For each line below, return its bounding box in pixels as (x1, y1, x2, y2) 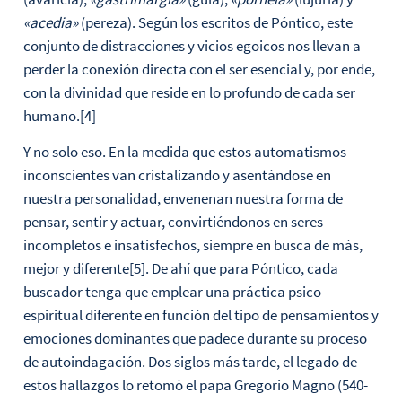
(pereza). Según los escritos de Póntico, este (77, 12, 353, 32)
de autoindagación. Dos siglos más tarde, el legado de (22, 352, 357, 372)
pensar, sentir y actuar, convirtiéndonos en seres (22, 212, 323, 232)
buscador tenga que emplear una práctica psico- (22, 282, 326, 302)
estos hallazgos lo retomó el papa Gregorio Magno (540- (22, 375, 368, 396)
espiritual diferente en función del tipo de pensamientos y (22, 305, 379, 326)
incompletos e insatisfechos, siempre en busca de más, (22, 235, 363, 256)
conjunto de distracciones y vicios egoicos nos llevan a (22, 35, 361, 56)
